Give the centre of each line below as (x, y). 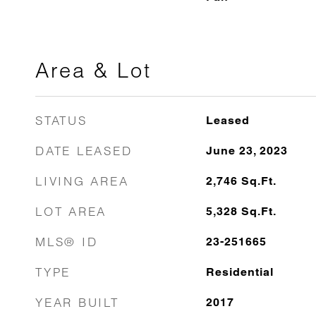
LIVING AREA (82, 181)
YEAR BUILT (77, 302)
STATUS (61, 120)
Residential (239, 272)
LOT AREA (71, 211)
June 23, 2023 (247, 151)
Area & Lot (93, 70)
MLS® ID (67, 242)
